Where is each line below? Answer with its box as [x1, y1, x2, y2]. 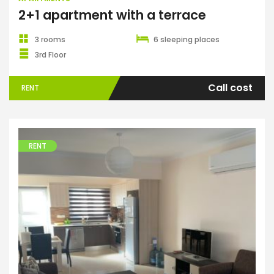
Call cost [208, 81, 253, 95]
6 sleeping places [154, 34, 220, 45]
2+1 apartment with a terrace [18, 6, 206, 24]
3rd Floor [35, 50, 66, 60]
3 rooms [35, 34, 65, 45]
